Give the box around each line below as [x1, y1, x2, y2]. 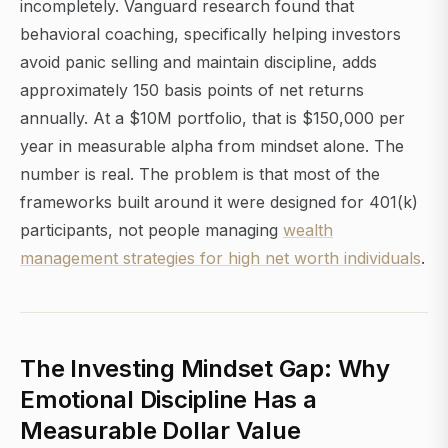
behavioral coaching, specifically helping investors [20, 24, 401, 45]
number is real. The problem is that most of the [20, 164, 380, 185]
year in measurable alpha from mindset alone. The [20, 136, 404, 157]
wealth [283, 220, 333, 241]
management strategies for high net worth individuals [20, 248, 421, 269]
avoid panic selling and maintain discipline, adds [20, 52, 377, 73]
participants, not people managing [20, 220, 283, 241]
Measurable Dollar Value [20, 416, 301, 446]
